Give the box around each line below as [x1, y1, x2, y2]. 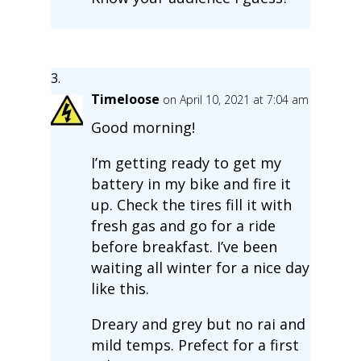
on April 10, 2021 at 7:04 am [162, 91, 309, 107]
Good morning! [90, 117, 195, 137]
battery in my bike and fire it [90, 173, 291, 193]
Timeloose [90, 89, 160, 108]
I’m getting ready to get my [90, 152, 281, 172]
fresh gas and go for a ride [90, 215, 276, 235]
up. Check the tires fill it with [90, 194, 292, 214]
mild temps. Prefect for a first [90, 334, 299, 355]
